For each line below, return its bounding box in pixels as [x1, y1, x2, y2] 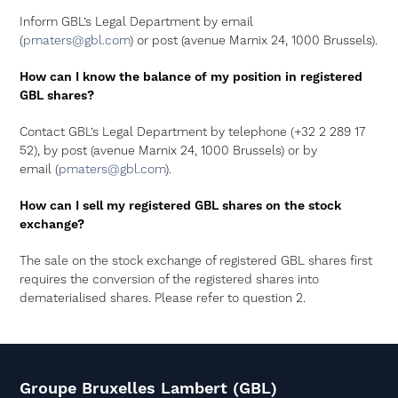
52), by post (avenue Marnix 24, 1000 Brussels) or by [20, 143, 318, 159]
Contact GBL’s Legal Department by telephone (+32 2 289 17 [20, 124, 366, 140]
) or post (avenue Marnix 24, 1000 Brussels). [130, 33, 378, 49]
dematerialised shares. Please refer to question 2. [20, 291, 306, 306]
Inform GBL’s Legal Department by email [20, 14, 254, 30]
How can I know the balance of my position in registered [20, 69, 363, 85]
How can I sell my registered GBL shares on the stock [20, 198, 342, 214]
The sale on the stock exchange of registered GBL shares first [20, 253, 373, 269]
